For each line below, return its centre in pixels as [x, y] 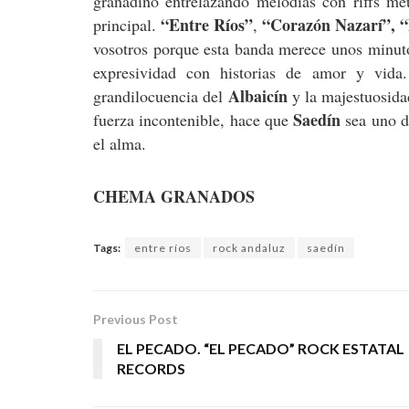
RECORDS [151, 369]
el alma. [120, 144]
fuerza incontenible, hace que [194, 120]
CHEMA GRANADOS [174, 196]
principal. [127, 25]
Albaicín [257, 96]
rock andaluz [249, 248]
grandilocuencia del [161, 96]
